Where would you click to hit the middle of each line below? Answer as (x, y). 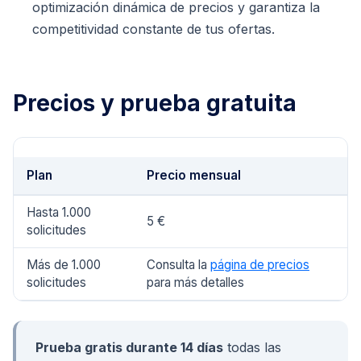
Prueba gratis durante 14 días (129, 347)
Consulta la (178, 264)
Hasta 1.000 (59, 212)
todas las (252, 347)
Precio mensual (194, 175)
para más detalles (195, 282)
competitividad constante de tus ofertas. (154, 29)
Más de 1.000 (64, 264)
